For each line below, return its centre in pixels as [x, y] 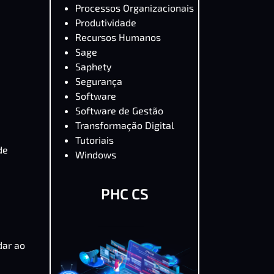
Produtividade [106, 22]
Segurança [99, 81]
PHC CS [124, 194]
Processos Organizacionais [135, 8]
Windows [96, 154]
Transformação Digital [125, 125]
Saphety [93, 66]
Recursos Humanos [118, 37]
